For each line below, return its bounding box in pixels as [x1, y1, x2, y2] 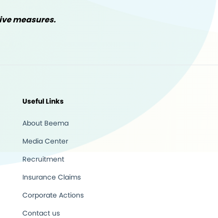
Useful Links [22, 96, 64, 106]
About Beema [22, 118, 69, 128]
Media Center [22, 136, 68, 146]
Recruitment [22, 154, 64, 164]
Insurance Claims [22, 172, 81, 182]
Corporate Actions [22, 190, 84, 200]
